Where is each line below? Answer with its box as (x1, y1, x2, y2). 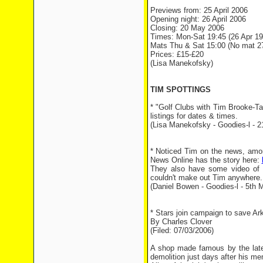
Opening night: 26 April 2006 (150, 15, 246, 23)
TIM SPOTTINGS (150, 85, 211, 94)
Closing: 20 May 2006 (150, 23, 224, 32)
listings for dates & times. (150, 112, 238, 120)
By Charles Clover (150, 217, 212, 226)
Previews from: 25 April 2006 (150, 6, 248, 15)
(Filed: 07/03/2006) (150, 226, 214, 235)
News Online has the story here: (150, 156, 262, 164)
